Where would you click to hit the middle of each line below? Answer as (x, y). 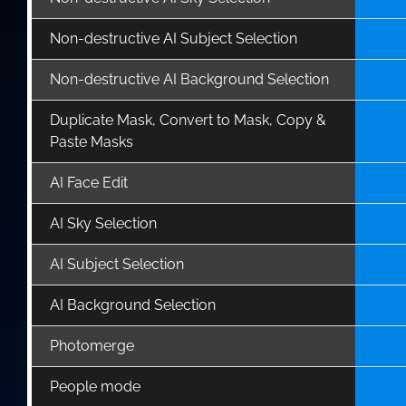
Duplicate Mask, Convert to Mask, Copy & (188, 120)
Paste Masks (92, 141)
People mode (95, 386)
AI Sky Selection (103, 223)
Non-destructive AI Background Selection (189, 79)
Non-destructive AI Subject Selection (174, 38)
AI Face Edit (89, 182)
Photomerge (92, 345)
